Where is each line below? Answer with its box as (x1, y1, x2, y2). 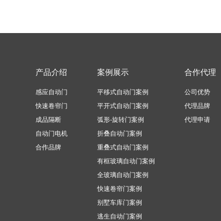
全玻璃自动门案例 (97, 171, 148, 179)
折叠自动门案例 (97, 130, 142, 137)
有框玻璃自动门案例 (97, 157, 155, 165)
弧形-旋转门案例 (97, 116, 144, 123)
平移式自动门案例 (97, 88, 148, 96)
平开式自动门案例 (97, 102, 148, 110)
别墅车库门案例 (97, 199, 142, 206)
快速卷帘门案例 (97, 185, 142, 192)
